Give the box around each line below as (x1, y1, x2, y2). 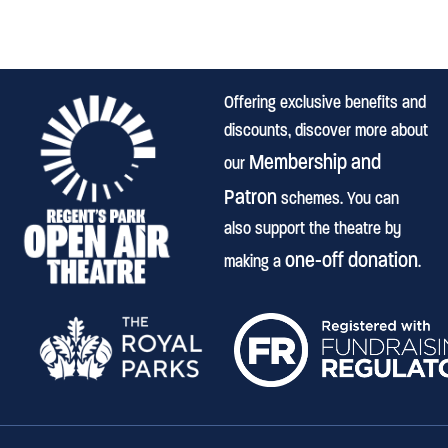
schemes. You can (277, 187, 399, 209)
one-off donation (285, 246, 418, 273)
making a (224, 250, 285, 272)
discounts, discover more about (224, 119, 428, 141)
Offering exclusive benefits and (224, 91, 426, 113)
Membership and (249, 148, 381, 175)
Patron (224, 183, 277, 210)
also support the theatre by (224, 217, 401, 239)
